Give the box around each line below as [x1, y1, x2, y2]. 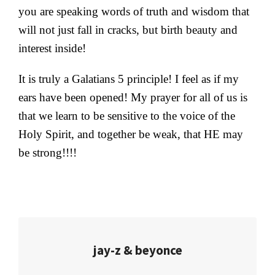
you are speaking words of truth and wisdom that [18, 5, 249, 18]
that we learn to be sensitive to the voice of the [18, 109, 235, 122]
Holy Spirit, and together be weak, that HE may [18, 128, 243, 141]
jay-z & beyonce [93, 242, 182, 258]
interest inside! [18, 42, 86, 55]
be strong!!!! [18, 146, 77, 159]
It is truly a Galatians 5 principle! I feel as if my [18, 72, 239, 85]
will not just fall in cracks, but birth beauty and [18, 23, 238, 36]
